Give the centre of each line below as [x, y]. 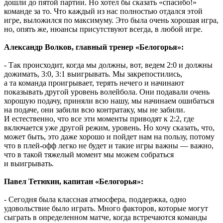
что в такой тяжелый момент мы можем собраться [89, 154]
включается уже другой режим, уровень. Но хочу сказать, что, [109, 127]
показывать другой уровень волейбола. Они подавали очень [107, 92]
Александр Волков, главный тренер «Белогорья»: [94, 47]
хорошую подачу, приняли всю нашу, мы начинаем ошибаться [109, 101]
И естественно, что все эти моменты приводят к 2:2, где [99, 118]
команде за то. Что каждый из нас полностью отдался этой [103, 11]
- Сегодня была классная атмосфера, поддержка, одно [95, 199]
